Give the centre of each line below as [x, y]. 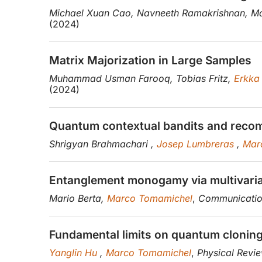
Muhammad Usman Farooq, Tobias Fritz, [142, 79]
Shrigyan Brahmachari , [103, 144]
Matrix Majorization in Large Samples [150, 61]
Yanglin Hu [75, 253]
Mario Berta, [78, 199]
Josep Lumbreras [197, 144]
